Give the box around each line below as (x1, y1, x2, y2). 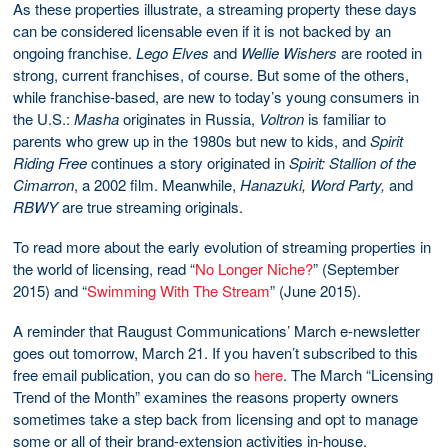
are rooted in (337, 41, 422, 63)
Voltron (259, 107, 304, 129)
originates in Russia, (119, 107, 259, 129)
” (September (313, 257, 399, 279)
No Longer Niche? (195, 257, 313, 279)
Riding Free (13, 151, 87, 173)
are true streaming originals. (58, 195, 243, 217)
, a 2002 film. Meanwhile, (74, 173, 240, 195)
